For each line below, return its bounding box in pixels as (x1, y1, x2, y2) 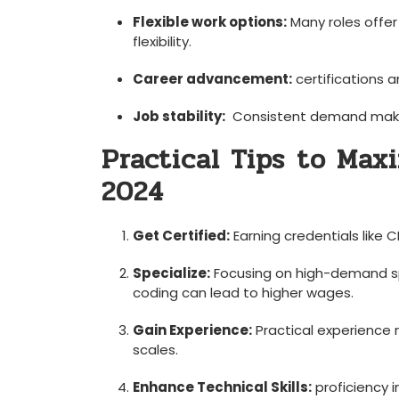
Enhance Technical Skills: (133, 378, 312, 396)
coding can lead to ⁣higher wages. (133, 283, 354, 302)
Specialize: (133, 264, 210, 282)
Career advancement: (133, 69, 292, 88)
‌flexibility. (133, 32, 191, 51)
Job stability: (133, 107, 225, 126)
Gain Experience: (133, 321, 252, 339)
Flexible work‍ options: (133, 12, 287, 31)
